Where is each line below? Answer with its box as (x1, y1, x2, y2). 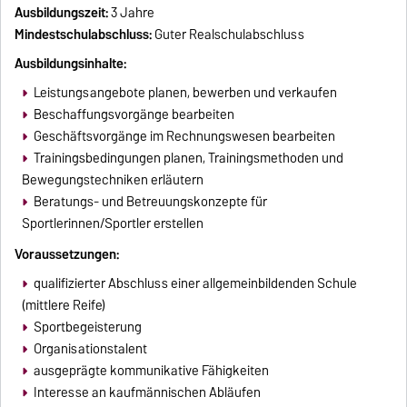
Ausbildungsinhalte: (15, 53, 127, 75)
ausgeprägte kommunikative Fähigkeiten (33, 359, 269, 382)
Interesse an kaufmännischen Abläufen (33, 381, 261, 403)
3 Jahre (108, 2, 155, 25)
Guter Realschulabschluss (152, 24, 305, 46)
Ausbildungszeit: (15, 2, 109, 25)
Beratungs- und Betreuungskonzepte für (33, 191, 267, 213)
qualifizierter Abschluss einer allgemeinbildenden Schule (33, 272, 357, 294)
